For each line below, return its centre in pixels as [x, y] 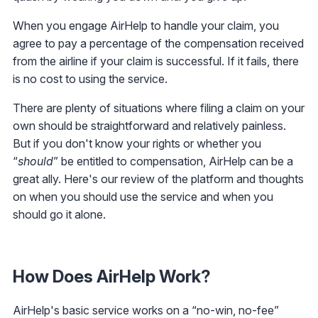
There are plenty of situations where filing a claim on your [159, 108]
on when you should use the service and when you [143, 196]
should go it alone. [59, 214]
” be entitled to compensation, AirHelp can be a [173, 161]
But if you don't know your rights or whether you [137, 143]
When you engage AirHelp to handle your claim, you [146, 25]
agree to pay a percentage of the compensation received [158, 43]
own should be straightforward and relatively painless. [149, 125]
